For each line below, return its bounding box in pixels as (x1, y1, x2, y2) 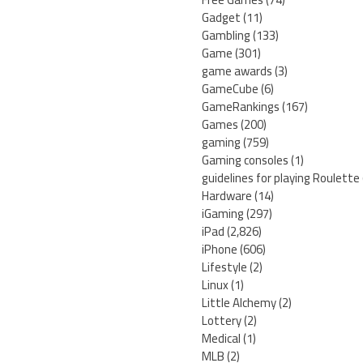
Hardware (202, 184, 252, 208)
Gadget (202, 6, 241, 30)
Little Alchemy (202, 291, 276, 315)
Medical (202, 327, 241, 351)
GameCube (202, 77, 258, 101)
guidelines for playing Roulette (202, 166, 360, 190)
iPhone (202, 237, 237, 262)
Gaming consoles (202, 148, 288, 173)
